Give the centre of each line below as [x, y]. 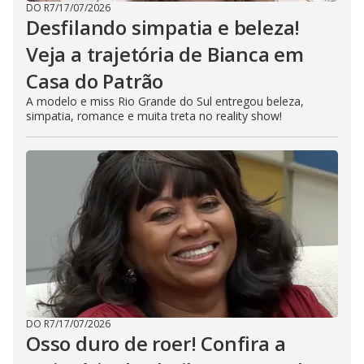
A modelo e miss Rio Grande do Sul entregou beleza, [165, 101]
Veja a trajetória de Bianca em [165, 54]
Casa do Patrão [95, 81]
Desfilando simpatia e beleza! [163, 27]
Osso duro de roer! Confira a [156, 343]
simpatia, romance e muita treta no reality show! [154, 116]
